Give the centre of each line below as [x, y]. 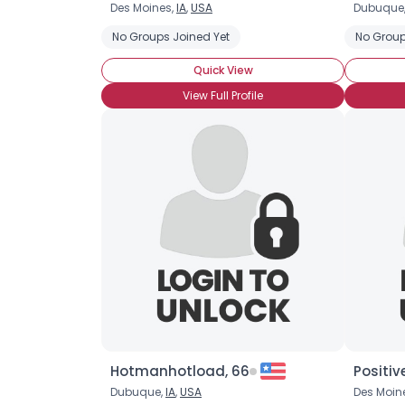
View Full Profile [223, 95]
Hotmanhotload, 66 [180, 371]
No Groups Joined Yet [171, 37]
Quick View [223, 70]
